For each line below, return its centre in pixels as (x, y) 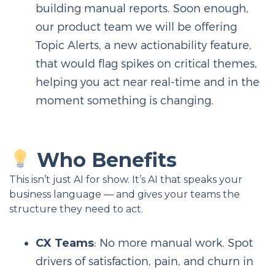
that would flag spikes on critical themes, (146, 64)
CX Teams (64, 243)
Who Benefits (104, 160)
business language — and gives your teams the (125, 194)
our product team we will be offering (136, 27)
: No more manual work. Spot (173, 243)
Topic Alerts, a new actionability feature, (143, 45)
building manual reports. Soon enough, (142, 8)
